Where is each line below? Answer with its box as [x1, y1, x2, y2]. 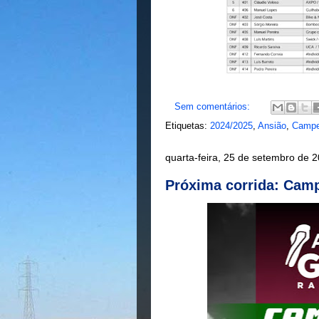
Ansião [258, 120, 286, 131]
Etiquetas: [165, 120, 210, 131]
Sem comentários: [174, 101, 253, 113]
